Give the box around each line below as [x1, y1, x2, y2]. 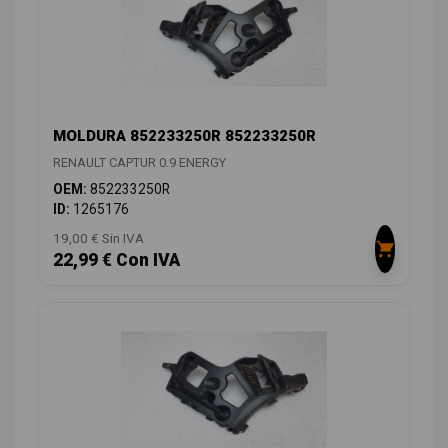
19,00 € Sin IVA [53, 230, 144, 247]
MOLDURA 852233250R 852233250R [53, 127, 316, 146]
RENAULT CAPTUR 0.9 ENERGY [53, 155, 226, 171]
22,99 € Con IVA [53, 250, 180, 271]
